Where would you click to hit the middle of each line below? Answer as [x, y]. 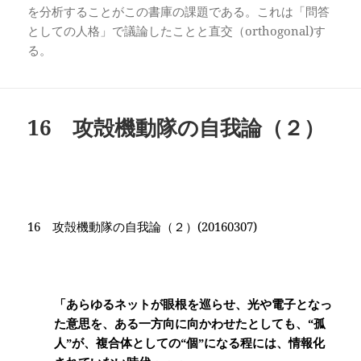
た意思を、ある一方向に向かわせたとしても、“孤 [189, 324]
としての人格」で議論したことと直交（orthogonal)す [177, 31]
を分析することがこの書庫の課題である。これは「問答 [179, 12]
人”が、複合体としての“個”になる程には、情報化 [189, 343]
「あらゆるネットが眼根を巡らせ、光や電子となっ [193, 304]
